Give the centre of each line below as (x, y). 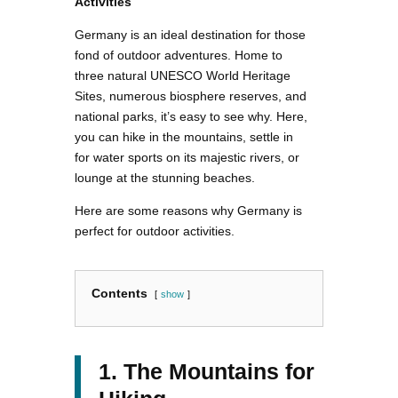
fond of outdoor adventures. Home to (179, 56)
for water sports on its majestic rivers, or (187, 158)
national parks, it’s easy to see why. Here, (191, 117)
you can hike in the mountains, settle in (184, 137)
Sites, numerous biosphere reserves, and (191, 96)
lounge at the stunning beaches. (167, 178)
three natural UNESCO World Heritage (183, 76)
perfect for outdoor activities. (155, 231)
